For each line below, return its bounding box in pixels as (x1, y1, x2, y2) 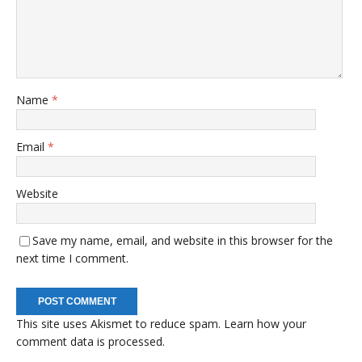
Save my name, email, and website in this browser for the (32, 232, 333, 248)
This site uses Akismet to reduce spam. (16, 315, 224, 331)
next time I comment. (16, 250, 128, 266)
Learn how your (224, 315, 306, 331)
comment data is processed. (16, 333, 165, 349)
